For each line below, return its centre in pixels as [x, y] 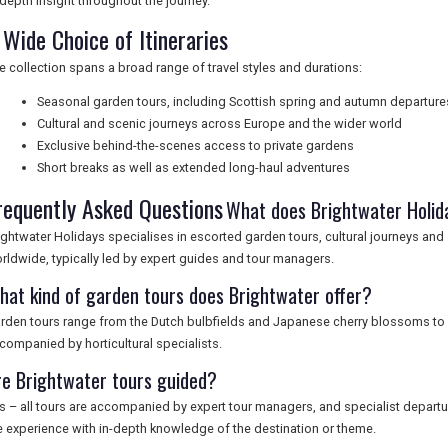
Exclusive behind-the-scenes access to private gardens [195, 145]
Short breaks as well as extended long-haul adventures [193, 167]
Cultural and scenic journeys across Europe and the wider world [219, 123]
